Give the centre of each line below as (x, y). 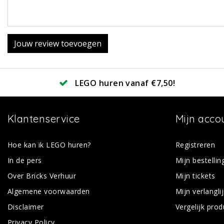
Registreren (195, 144)
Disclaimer (26, 206)
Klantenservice (44, 118)
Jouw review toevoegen (58, 43)
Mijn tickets (195, 175)
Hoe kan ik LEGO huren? (49, 144)
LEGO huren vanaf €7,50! (125, 83)
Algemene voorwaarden (49, 191)
